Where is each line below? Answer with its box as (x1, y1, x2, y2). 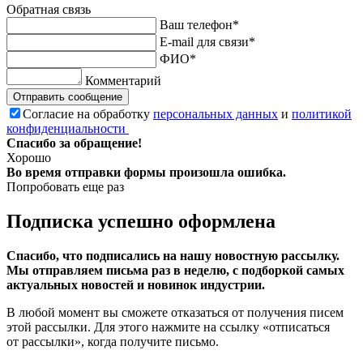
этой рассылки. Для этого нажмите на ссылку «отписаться (6, 320, 330, 335)
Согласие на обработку (23, 107, 153, 122)
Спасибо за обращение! (6, 136, 142, 151)
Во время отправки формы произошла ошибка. (6, 165, 286, 180)
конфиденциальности (6, 122, 129, 136)
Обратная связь (6, 2, 91, 17)
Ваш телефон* (160, 18, 239, 32)
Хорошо (6, 151, 51, 165)
